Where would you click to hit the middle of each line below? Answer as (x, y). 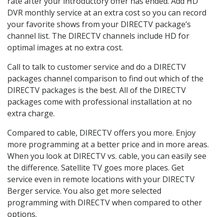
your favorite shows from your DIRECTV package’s (99, 24)
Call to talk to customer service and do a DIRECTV (97, 67)
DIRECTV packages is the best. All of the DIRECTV (97, 90)
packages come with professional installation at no (100, 101)
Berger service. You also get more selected (84, 191)
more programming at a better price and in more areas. (108, 144)
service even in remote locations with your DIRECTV (101, 179)
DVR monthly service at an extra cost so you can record (107, 12)
